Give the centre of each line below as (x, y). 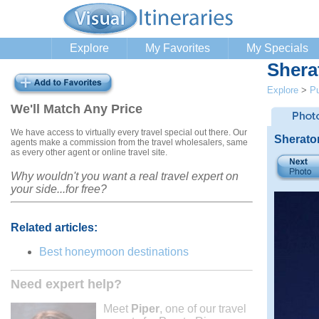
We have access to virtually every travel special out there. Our (129, 132)
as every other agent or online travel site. (89, 152)
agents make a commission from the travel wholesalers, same (129, 142)
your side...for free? (59, 189)
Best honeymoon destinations (114, 251)
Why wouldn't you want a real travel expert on (125, 176)
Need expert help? (66, 284)
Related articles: (54, 227)
